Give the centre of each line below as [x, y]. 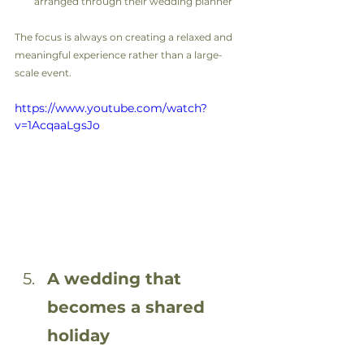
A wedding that [117, 279]
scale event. [43, 72]
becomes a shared [128, 308]
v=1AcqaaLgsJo [57, 125]
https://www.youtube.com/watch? [111, 108]
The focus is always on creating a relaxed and [125, 37]
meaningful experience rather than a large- [119, 54]
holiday [78, 336]
